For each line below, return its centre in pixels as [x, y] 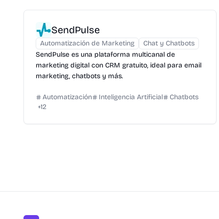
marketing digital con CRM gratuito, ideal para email [119, 65]
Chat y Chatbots [169, 43]
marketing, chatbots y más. [79, 76]
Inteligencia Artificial [131, 97]
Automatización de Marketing [87, 43]
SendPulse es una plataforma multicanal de [105, 55]
